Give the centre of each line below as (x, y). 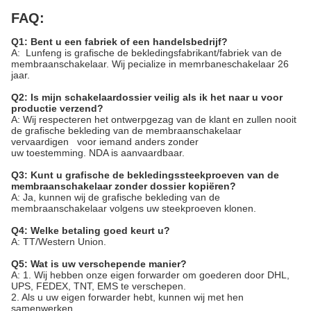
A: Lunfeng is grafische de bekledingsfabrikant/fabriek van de (146, 53)
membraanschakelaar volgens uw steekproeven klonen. (134, 208)
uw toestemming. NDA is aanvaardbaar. (98, 153)
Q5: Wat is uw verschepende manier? (99, 264)
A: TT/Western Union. (59, 242)
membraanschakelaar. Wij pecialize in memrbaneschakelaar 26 (150, 64)
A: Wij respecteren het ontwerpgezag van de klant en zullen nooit (154, 119)
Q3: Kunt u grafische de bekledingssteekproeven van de (145, 175)
